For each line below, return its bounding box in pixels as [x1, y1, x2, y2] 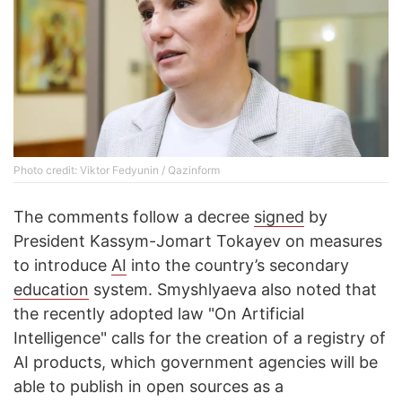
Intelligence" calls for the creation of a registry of [13, 328, 386, 348]
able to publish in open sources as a [13, 377, 284, 397]
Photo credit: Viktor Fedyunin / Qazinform [13, 163, 220, 178]
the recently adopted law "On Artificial [13, 304, 304, 324]
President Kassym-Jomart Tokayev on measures [13, 232, 382, 251]
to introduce [13, 256, 111, 275]
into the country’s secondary [127, 256, 349, 275]
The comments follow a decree [13, 207, 254, 227]
